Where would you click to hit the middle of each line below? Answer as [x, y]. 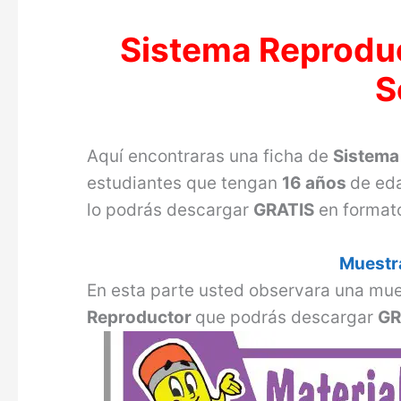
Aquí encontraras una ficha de [210, 156]
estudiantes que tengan [185, 183]
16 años [316, 183]
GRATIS [284, 209]
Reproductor [141, 317]
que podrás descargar [287, 317]
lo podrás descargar [171, 209]
